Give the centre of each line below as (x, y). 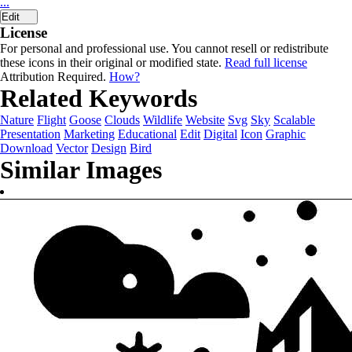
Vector (72, 148)
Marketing (89, 134)
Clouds (122, 120)
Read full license (266, 62)
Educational (147, 134)
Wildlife (163, 120)
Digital (220, 134)
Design (109, 148)
